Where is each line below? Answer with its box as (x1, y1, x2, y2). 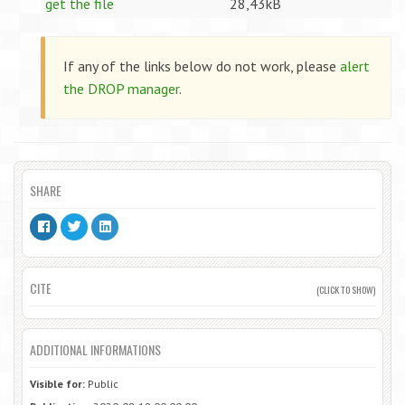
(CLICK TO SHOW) (316, 282, 375, 297)
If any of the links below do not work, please (63, 57, 340, 75)
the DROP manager (63, 80, 179, 98)
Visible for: (30, 377, 85, 391)
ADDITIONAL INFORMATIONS (30, 340, 161, 359)
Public (85, 377, 118, 391)
